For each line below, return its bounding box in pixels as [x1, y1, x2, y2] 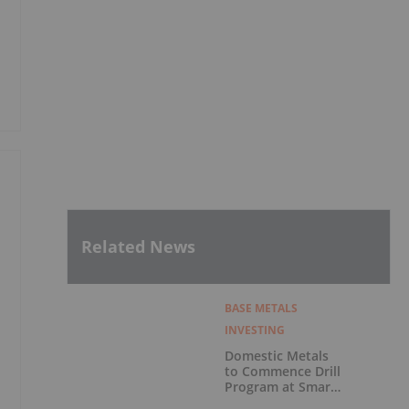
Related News [81, 236, 195, 258]
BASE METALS [224, 299, 298, 316]
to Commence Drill [224, 362, 341, 380]
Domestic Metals [224, 346, 329, 364]
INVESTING [224, 321, 285, 338]
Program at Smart [224, 377, 336, 395]
